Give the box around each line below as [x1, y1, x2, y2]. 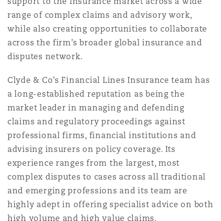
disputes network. [7, 51, 83, 62]
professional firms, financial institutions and [7, 130, 196, 141]
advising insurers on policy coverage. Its [7, 144, 176, 154]
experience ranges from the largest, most [7, 157, 180, 168]
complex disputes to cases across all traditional [7, 171, 206, 182]
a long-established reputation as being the [7, 88, 185, 99]
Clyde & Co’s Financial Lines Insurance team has [7, 74, 210, 85]
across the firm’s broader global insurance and [7, 37, 202, 48]
